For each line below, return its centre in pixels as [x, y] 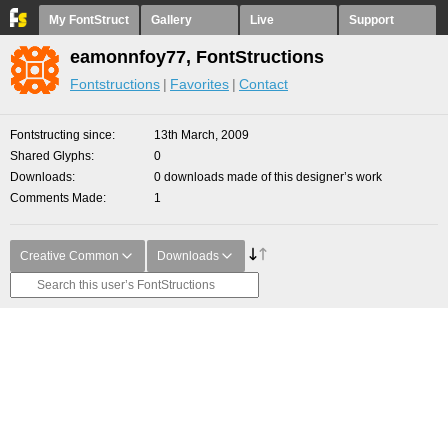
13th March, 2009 [201, 135]
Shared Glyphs [50, 156]
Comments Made [56, 198]
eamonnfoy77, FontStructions [197, 57]
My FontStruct [89, 20]
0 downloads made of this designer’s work [268, 177]
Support [371, 20]
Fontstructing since [61, 135]
